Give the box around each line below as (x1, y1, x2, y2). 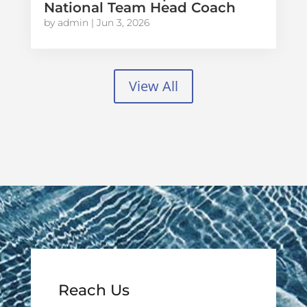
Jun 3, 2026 (96, 16, 149, 29)
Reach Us (58, 281, 130, 300)
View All (128, 77, 178, 96)
